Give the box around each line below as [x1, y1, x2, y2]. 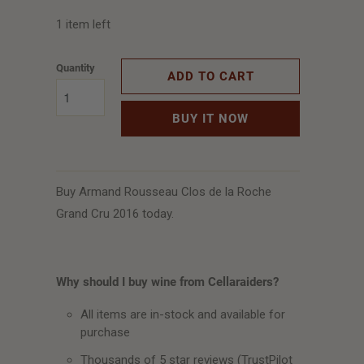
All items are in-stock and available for [80, 307, 285, 322]
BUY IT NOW [172, 111, 249, 126]
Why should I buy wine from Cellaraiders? [56, 275, 279, 289]
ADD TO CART [167, 69, 254, 84]
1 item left [56, 17, 110, 32]
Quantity [56, 61, 95, 74]
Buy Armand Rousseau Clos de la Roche [56, 184, 271, 199]
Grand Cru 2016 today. [56, 206, 174, 221]
